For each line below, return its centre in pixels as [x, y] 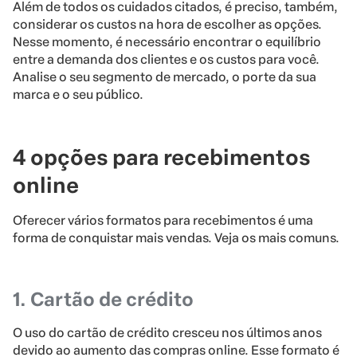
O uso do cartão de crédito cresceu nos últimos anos [167, 333]
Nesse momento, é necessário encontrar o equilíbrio [167, 42]
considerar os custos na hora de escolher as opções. [167, 25]
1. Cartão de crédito [103, 300]
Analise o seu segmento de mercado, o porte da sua [165, 77]
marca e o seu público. [78, 95]
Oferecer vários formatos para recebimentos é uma [163, 221]
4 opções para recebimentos [162, 158]
